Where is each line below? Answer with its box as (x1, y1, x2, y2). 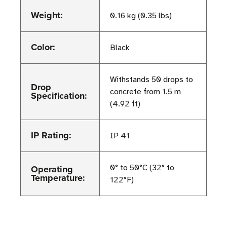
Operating (31, 163, 73, 176)
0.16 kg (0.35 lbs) (110, 11, 172, 21)
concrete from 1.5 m (110, 87, 181, 97)
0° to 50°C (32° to (110, 163, 174, 173)
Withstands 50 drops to (110, 74, 193, 85)
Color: (31, 41, 55, 54)
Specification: (31, 89, 87, 103)
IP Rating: (31, 129, 71, 142)
